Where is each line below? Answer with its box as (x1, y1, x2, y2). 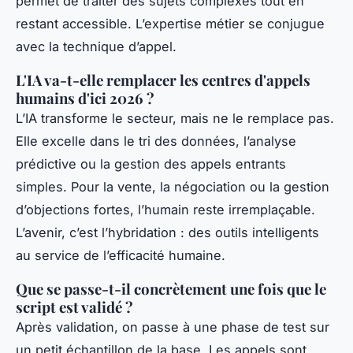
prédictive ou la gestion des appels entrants (16, 156, 286, 173)
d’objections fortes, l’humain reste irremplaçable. (16, 202, 315, 218)
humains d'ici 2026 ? (16, 88, 154, 109)
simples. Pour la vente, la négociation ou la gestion (16, 179, 329, 195)
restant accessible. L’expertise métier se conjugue (16, 16, 325, 32)
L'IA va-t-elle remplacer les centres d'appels (16, 70, 310, 91)
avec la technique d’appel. (16, 39, 176, 55)
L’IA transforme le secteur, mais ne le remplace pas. (16, 110, 334, 127)
